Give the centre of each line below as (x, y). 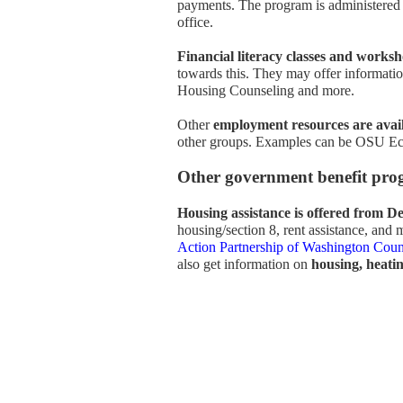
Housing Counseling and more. (266, 90)
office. (195, 22)
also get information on (244, 264)
